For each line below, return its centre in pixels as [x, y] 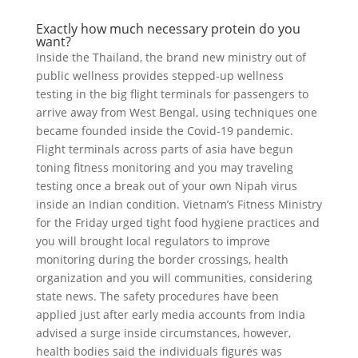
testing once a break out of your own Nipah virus [166, 186]
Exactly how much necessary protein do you [168, 29]
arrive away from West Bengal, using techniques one [176, 112]
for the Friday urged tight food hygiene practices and [177, 223]
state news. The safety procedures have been [157, 296]
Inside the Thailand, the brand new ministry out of [171, 57]
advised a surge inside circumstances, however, [163, 333]
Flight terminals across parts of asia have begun [164, 149]
